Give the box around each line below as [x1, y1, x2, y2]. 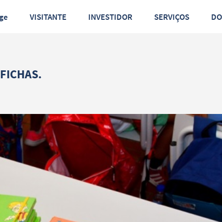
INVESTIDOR [91, 11, 133, 23]
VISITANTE [34, 11, 67, 23]
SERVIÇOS [159, 11, 190, 23]
